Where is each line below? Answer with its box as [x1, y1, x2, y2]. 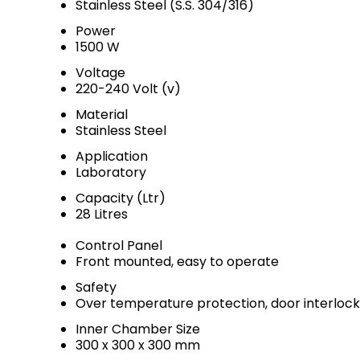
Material [76, 105, 128, 124]
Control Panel [76, 236, 162, 255]
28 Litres [76, 205, 128, 223]
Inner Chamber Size [76, 320, 200, 338]
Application [76, 147, 148, 166]
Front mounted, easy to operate [76, 252, 279, 271]
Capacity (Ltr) [76, 189, 166, 207]
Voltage [76, 63, 125, 82]
